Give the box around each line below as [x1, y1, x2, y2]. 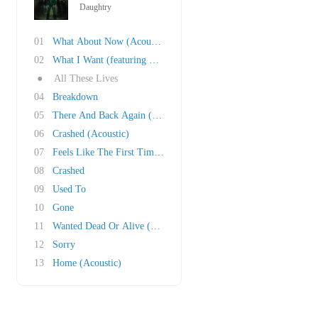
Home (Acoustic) [53, 258, 121, 268]
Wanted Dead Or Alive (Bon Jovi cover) [53, 221, 214, 231]
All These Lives [54, 73, 118, 84]
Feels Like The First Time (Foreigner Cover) [53, 147, 234, 158]
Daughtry [79, 2, 111, 12]
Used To [53, 184, 86, 194]
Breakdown [53, 92, 98, 102]
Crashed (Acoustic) [53, 128, 129, 139]
